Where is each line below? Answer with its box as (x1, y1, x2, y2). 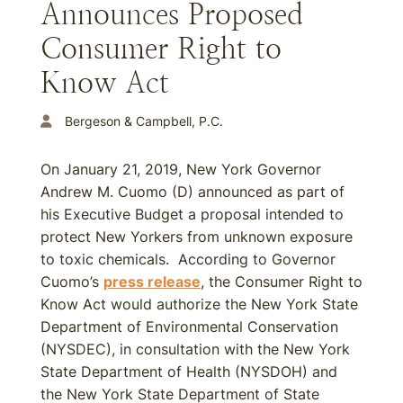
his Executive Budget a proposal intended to (40, 205, 344, 223)
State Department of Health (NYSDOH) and (40, 363, 337, 381)
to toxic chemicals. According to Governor (40, 250, 336, 268)
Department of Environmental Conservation (40, 318, 338, 336)
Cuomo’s (40, 273, 103, 291)
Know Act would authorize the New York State (40, 295, 358, 313)
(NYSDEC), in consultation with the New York (40, 340, 350, 358)
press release (103, 273, 201, 291)
